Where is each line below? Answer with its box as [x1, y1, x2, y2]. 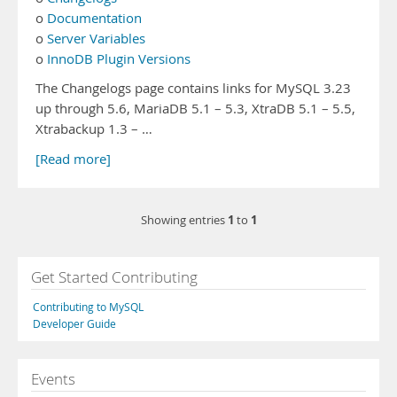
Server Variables [47, 30, 145, 47]
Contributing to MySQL [33, 300, 144, 314]
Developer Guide [33, 316, 116, 331]
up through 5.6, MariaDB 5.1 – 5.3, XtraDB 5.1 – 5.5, [35, 100, 355, 117]
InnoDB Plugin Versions [47, 51, 191, 67]
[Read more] [35, 151, 111, 167]
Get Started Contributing [31, 267, 198, 287]
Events [31, 369, 75, 389]
